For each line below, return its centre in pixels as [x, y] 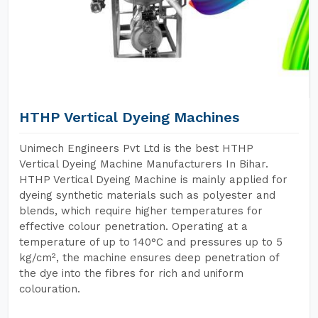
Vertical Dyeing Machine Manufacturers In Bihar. [144, 164]
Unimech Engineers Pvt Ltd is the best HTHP [136, 148]
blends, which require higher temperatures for [141, 211]
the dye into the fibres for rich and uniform [131, 273]
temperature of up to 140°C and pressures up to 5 [151, 242]
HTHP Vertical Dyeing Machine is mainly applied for [153, 180]
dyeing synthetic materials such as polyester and [147, 195]
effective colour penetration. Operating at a [133, 226]
